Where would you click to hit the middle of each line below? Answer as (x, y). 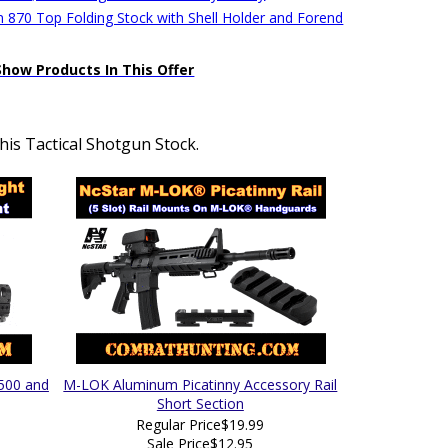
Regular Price (179, 424)
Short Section (200, 403)
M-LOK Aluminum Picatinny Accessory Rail (200, 384)
